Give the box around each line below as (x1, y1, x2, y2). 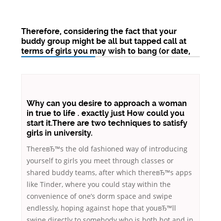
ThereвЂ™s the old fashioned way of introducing (27, 144, 187, 154)
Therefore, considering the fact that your (21, 27, 177, 37)
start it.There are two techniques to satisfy (27, 118, 187, 128)
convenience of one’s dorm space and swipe (27, 191, 172, 201)
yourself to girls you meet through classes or (27, 156, 174, 166)
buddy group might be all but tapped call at (21, 37, 186, 46)
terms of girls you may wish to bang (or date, (21, 46, 190, 56)
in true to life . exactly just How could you (27, 109, 184, 118)
